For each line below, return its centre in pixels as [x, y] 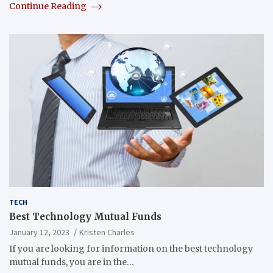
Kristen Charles [107, 232]
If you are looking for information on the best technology [131, 249]
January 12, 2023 [39, 232]
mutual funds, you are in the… [72, 262]
